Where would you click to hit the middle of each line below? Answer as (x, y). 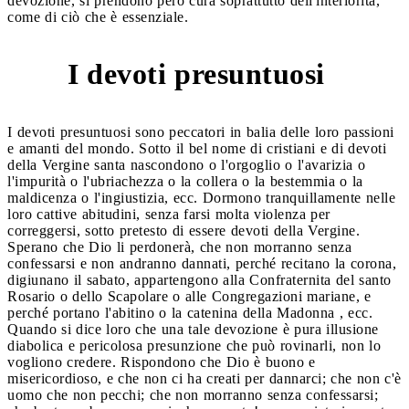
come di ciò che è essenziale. (98, 16)
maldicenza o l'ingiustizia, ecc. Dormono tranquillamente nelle (201, 197)
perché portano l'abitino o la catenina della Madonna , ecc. (190, 312)
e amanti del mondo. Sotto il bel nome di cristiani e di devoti (197, 148)
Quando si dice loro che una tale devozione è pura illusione (193, 329)
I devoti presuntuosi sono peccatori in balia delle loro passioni (201, 131)
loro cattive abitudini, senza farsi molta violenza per (169, 214)
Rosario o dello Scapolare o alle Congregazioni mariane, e (189, 296)
